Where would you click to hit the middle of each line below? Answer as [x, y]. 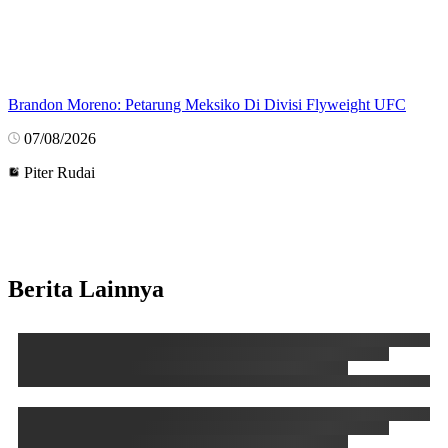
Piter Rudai [59, 173]
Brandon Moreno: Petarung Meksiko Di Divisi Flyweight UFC [207, 105]
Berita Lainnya [86, 289]
